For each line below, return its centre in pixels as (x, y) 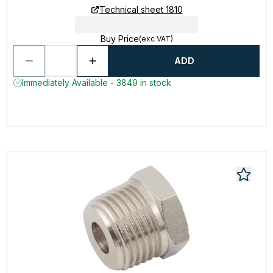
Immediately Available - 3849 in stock (97, 83)
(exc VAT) (156, 39)
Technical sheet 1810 (141, 9)
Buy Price (119, 39)
